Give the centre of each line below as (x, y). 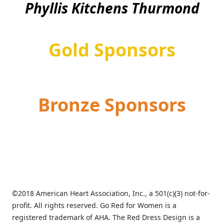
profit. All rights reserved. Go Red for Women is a (94, 205)
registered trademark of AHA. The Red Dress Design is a (106, 217)
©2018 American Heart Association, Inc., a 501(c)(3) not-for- (111, 193)
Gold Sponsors (112, 49)
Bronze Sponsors (112, 104)
